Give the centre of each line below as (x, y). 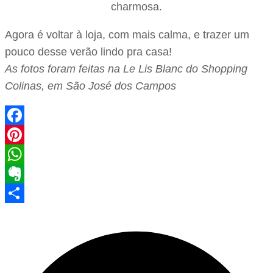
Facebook (29, 134)
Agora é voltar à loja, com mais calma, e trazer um (127, 34)
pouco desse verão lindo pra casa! (88, 51)
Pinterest (27, 154)
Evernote (27, 193)
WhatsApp (30, 173)
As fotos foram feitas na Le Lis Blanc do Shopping (126, 69)
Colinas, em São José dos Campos (90, 86)
